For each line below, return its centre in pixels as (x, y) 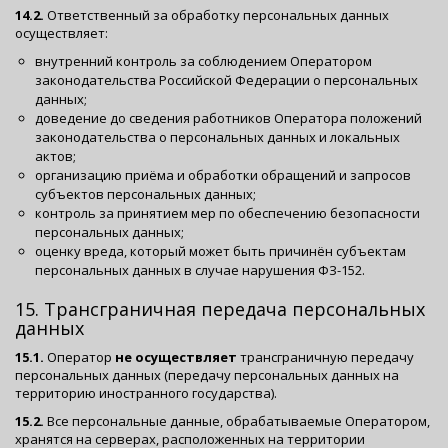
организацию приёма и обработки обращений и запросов (223, 174)
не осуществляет (176, 356)
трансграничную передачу (325, 356)
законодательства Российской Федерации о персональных (226, 79)
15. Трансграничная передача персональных (220, 308)
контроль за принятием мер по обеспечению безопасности (227, 212)
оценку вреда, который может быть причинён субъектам (220, 250)
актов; (55, 155)
